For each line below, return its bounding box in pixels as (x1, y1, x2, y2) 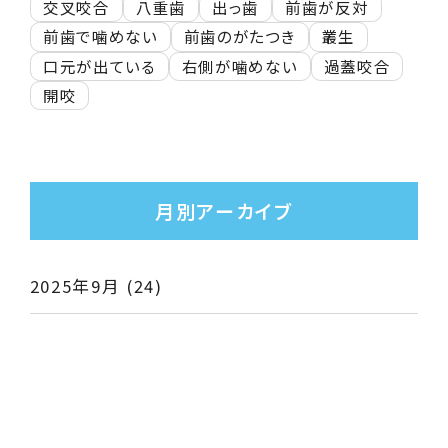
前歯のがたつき (183, 25, 296, 48)
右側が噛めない (181, 54, 298, 77)
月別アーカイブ (155, 196, 293, 224)
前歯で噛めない (42, 25, 158, 48)
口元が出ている (42, 54, 156, 77)
